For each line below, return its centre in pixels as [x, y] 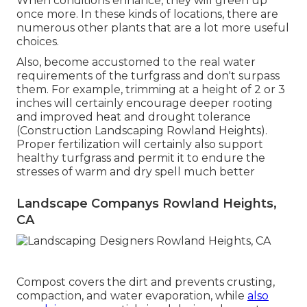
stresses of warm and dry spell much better [136, 172]
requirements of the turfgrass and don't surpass [148, 76]
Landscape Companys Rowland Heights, [147, 204]
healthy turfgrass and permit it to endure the [141, 158]
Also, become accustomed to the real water [136, 62]
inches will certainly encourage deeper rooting [145, 103]
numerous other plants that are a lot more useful [153, 28]
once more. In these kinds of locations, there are [147, 14]
